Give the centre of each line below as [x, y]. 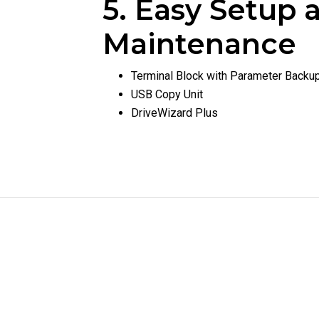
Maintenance [199, 44]
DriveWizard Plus [174, 113]
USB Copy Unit [167, 94]
